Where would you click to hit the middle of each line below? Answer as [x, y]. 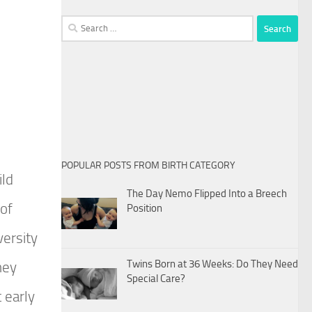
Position [145, 209]
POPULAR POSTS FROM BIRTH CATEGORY [148, 166]
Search [75, 23]
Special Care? [156, 279]
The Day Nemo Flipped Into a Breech [207, 194]
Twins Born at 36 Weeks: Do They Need [212, 264]
